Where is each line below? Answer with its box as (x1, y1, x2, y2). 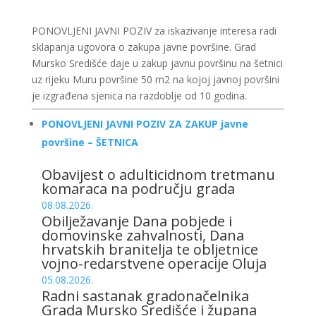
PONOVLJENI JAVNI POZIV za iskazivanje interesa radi (31, 24, 276, 37)
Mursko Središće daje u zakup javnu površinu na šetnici (31, 56, 283, 70)
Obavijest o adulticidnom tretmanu (41, 165, 275, 184)
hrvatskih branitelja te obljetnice (41, 240, 258, 259)
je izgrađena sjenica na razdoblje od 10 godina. (31, 89, 247, 102)
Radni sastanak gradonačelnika (41, 286, 249, 305)
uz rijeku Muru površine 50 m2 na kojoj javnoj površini (31, 73, 279, 86)
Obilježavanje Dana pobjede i (41, 212, 232, 231)
